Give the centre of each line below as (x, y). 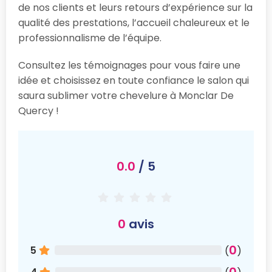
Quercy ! (39, 110)
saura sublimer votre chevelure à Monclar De (126, 95)
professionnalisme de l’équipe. (90, 38)
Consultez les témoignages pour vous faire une (129, 65)
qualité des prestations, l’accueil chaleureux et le (134, 22)
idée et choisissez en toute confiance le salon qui (134, 80)
